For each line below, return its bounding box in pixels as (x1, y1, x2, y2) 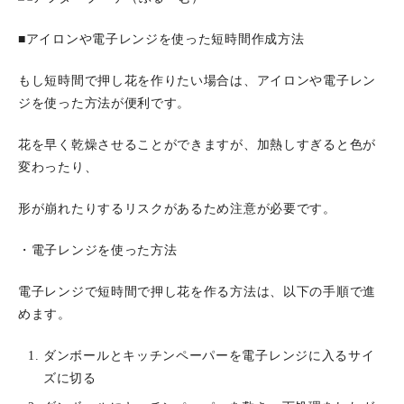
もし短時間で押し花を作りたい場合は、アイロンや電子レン (18, 74, 376, 87)
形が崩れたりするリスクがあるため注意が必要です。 (18, 202, 336, 216)
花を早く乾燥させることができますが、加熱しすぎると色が (18, 138, 376, 151)
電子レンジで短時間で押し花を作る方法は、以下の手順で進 (18, 285, 376, 298)
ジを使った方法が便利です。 (18, 96, 191, 110)
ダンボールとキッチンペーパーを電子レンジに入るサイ (43, 349, 375, 363)
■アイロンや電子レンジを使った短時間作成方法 (18, 32, 305, 46)
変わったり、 (18, 161, 98, 174)
